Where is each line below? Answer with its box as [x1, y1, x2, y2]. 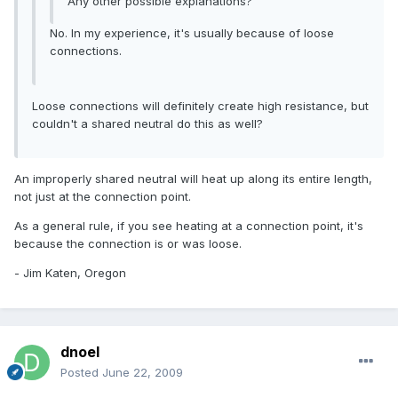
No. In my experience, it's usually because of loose [50, 26, 334, 41]
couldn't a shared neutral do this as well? [32, 116, 263, 131]
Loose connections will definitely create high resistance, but [32, 99, 369, 114]
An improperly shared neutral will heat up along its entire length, [14, 171, 372, 187]
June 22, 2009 [102, 365, 183, 380]
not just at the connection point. [14, 189, 191, 204]
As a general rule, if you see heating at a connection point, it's [14, 219, 363, 234]
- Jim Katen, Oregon [14, 266, 126, 281]
